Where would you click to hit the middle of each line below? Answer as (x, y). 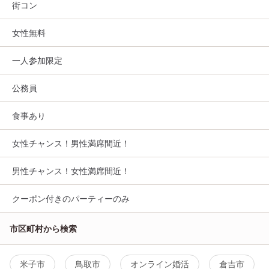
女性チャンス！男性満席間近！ (71, 144)
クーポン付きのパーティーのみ (71, 199)
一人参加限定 (37, 61)
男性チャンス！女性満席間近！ (71, 171)
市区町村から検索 (43, 229)
